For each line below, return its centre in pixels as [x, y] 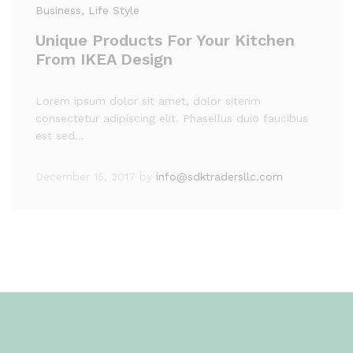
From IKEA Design [104, 59]
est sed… [60, 136]
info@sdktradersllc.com [219, 176]
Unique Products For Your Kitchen [165, 40]
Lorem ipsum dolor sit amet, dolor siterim [148, 101]
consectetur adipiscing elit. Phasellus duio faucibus [172, 118]
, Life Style [110, 10]
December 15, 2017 [85, 176]
